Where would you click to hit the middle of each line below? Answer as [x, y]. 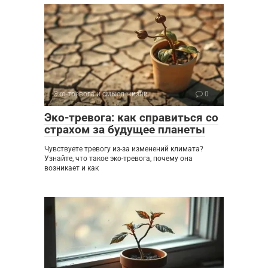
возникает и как [71, 168]
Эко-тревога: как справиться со [131, 117]
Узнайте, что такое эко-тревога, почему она [118, 158]
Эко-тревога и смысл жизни [100, 94]
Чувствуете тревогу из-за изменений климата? [124, 149]
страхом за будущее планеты [125, 129]
